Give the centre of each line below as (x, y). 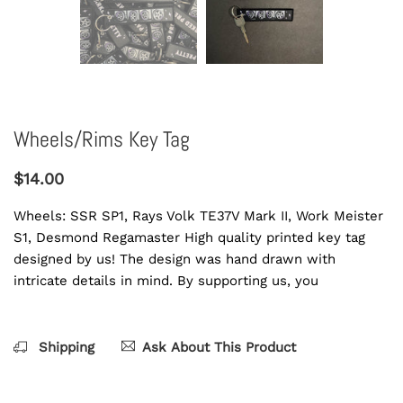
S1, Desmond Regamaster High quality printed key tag (189, 238)
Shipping (64, 348)
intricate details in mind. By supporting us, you (166, 281)
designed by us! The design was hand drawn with (175, 260)
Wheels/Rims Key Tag (102, 139)
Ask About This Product (219, 348)
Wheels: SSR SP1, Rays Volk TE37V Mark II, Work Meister (198, 216)
